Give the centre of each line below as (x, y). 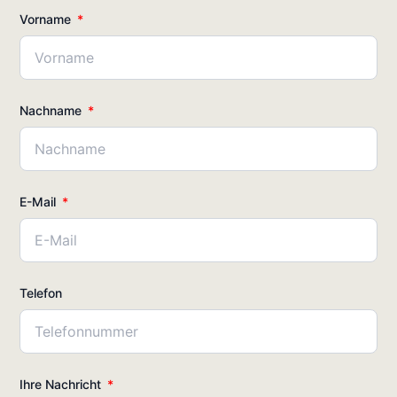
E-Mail (40, 201)
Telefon (41, 292)
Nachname (53, 110)
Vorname (47, 19)
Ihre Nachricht (62, 384)
